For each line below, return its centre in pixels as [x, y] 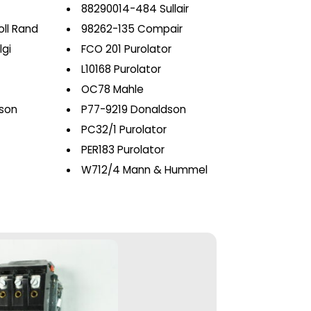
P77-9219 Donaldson [133, 109]
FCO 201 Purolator [126, 49]
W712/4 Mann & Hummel [144, 170]
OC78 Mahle [112, 89]
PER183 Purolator [123, 150]
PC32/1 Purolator [124, 129]
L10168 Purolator [121, 69]
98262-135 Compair [132, 29]
